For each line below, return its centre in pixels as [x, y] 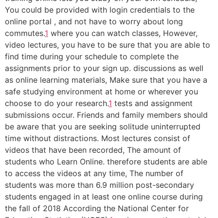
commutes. [25, 33]
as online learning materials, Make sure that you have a [106, 80]
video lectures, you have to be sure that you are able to [108, 45]
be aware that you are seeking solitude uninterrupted [103, 127]
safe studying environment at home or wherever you [101, 91]
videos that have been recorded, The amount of [93, 150]
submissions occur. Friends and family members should [106, 115]
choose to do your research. [57, 103]
